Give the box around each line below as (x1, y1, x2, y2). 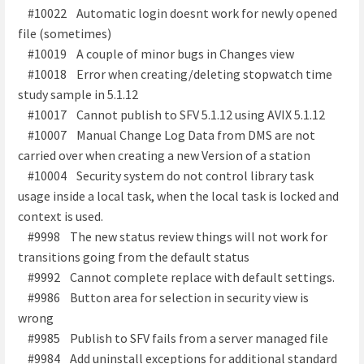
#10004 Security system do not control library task (18, 167, 314, 184)
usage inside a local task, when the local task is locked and (18, 187, 339, 204)
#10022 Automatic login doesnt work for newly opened (18, 4, 337, 21)
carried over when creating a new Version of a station (18, 146, 310, 163)
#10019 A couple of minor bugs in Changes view (18, 45, 294, 62)
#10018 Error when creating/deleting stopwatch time (18, 65, 332, 82)
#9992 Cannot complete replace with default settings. (18, 268, 335, 285)
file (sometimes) (18, 24, 111, 41)
